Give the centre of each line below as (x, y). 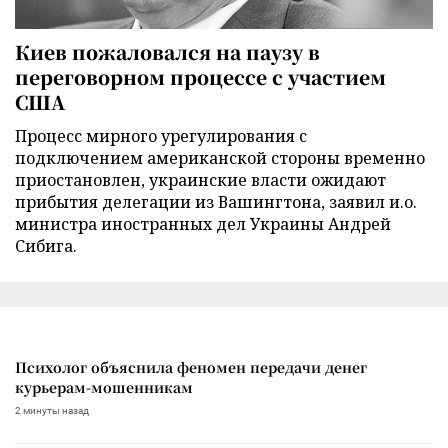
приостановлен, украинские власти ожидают (200, 179)
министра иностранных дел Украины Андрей (203, 223)
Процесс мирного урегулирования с (161, 135)
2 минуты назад (52, 410)
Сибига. (46, 245)
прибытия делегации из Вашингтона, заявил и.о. (216, 201)
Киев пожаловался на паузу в (167, 51)
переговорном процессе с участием (200, 76)
